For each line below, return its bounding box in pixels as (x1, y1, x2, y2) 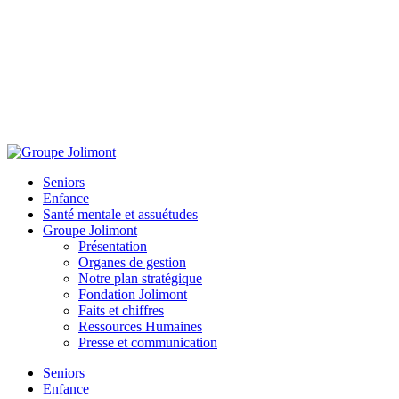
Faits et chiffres (78, 303, 164, 318)
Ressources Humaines (78, 319, 202, 334)
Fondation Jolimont (78, 287, 187, 302)
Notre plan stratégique (78, 271, 202, 286)
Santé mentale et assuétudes (43, 207, 198, 222)
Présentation (78, 239, 147, 254)
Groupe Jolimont (43, 223, 137, 238)
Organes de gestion (78, 255, 186, 270)
